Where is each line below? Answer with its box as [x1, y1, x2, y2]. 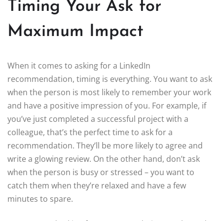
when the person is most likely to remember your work [7, 87, 211, 98]
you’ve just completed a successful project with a [7, 113, 188, 125]
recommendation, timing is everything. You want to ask [7, 74, 212, 85]
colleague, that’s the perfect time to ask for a [7, 127, 173, 138]
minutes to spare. [7, 193, 73, 205]
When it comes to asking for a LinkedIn [7, 60, 150, 72]
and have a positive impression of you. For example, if [7, 100, 206, 111]
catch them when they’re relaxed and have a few [7, 180, 186, 191]
